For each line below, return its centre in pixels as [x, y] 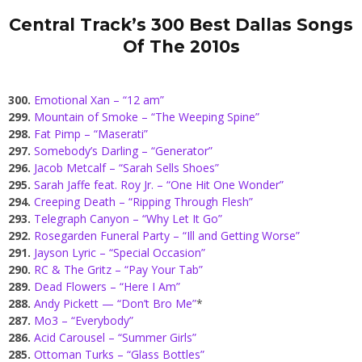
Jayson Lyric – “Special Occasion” [120, 253]
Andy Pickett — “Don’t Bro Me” [115, 304]
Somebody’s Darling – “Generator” [123, 151]
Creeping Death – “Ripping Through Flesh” [143, 202]
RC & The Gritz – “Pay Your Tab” [118, 270]
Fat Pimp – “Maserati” [91, 134]
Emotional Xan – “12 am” [99, 100]
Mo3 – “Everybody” [84, 321]
